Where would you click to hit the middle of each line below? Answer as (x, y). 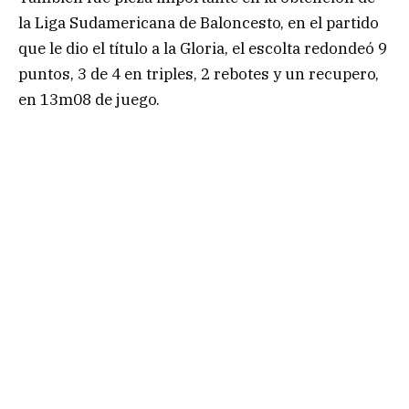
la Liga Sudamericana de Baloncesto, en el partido (199, 22)
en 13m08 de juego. (89, 99)
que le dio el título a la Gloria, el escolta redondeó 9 (203, 48)
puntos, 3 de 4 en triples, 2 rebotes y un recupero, (199, 73)
